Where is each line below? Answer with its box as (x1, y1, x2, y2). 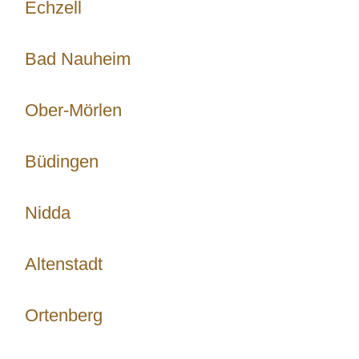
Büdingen (25, 151, 99, 171)
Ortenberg (25, 305, 103, 325)
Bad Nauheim (25, 49, 131, 69)
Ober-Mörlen (25, 100, 122, 120)
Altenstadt (25, 254, 103, 274)
